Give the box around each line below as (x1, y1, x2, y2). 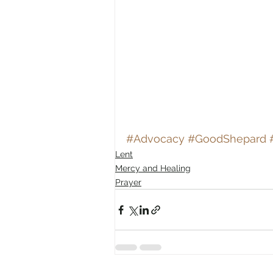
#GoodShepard (188, 132, 266, 146)
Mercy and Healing (115, 163, 191, 174)
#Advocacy (126, 132, 185, 146)
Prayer (115, 177, 141, 188)
